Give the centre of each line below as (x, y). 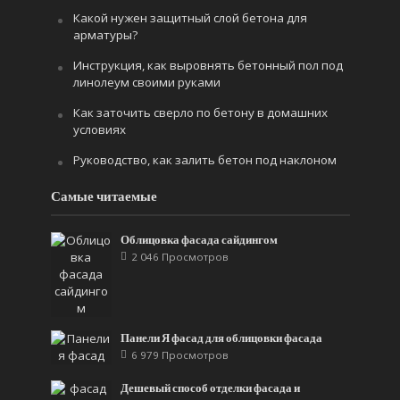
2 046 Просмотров (180, 256)
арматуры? (105, 34)
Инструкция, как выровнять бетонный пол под (208, 65)
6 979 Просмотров (180, 354)
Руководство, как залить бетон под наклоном (204, 159)
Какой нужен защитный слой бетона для (190, 17)
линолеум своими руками (146, 82)
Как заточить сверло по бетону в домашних (200, 112)
